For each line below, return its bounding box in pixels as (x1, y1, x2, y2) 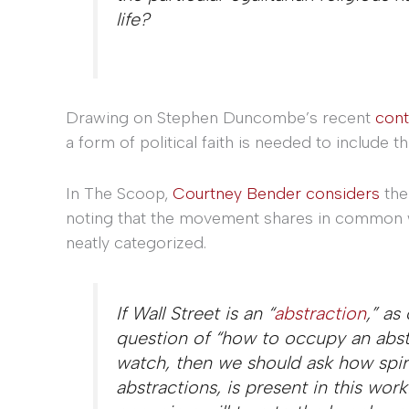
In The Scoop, (66, 183, 173, 204)
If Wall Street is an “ (115, 301, 274, 324)
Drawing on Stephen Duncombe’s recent (66, 108, 375, 129)
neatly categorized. (66, 232, 206, 253)
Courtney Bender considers (173, 183, 380, 204)
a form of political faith (66, 132, 234, 153)
